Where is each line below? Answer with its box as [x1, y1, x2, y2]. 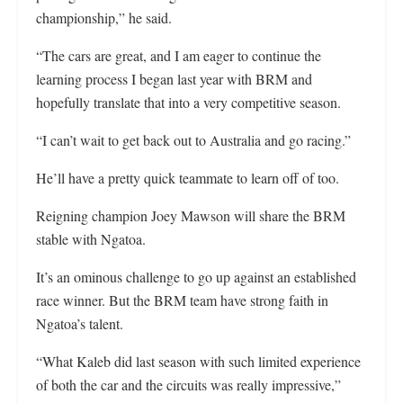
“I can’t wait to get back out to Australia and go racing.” [36, 130, 351, 150]
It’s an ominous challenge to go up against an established [36, 267, 356, 287]
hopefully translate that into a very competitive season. [36, 93, 341, 112]
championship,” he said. [36, 8, 172, 28]
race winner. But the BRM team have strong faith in [36, 291, 328, 310]
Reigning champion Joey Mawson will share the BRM [36, 206, 345, 226]
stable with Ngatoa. [36, 229, 146, 249]
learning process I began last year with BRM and [36, 69, 312, 89]
